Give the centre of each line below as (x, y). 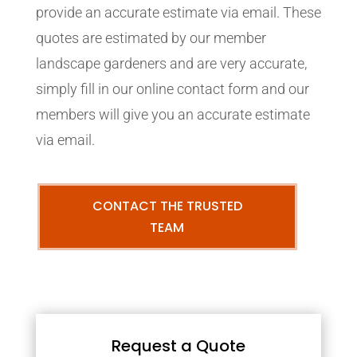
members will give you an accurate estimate (173, 114)
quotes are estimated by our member (151, 38)
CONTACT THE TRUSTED (167, 206)
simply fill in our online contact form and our (172, 89)
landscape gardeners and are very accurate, (171, 63)
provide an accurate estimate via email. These (178, 12)
